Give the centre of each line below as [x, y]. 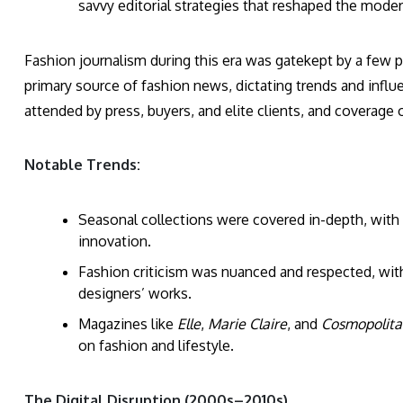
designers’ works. [135, 294]
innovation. [115, 242]
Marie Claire [247, 324]
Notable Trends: [82, 165]
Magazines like [128, 324]
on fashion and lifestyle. [156, 346]
